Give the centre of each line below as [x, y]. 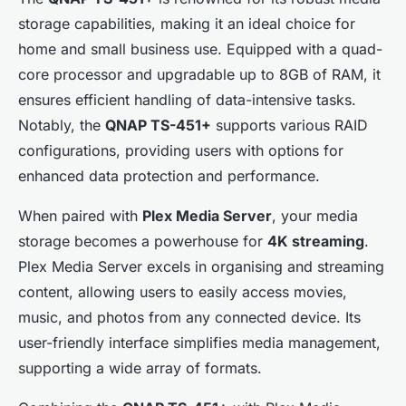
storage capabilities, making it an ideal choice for [187, 24]
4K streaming [316, 242]
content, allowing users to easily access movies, [183, 292]
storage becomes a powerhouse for [143, 242]
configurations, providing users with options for [181, 151]
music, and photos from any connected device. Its [189, 318]
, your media [315, 216]
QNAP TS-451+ [158, 126]
